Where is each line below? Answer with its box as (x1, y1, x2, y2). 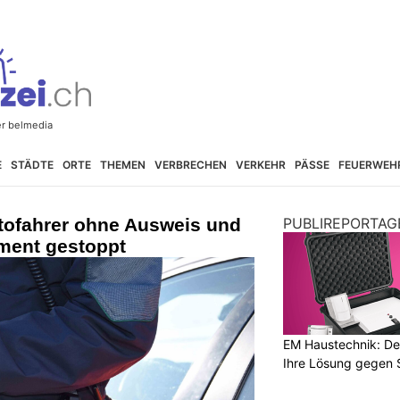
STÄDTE (10, 157, 54, 171)
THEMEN (99, 157, 146, 171)
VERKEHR (235, 157, 286, 171)
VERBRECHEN (154, 157, 227, 171)
